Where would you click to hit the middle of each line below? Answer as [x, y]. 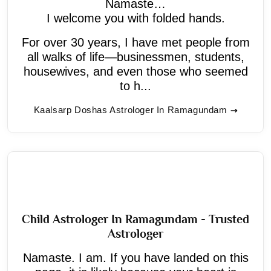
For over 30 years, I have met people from [135, 42]
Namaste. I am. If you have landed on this [135, 257]
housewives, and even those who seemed [135, 71]
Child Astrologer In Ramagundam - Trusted [135, 219]
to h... [135, 86]
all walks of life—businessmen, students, [135, 57]
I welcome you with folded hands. [135, 18]
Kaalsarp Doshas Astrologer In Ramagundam [130, 109]
